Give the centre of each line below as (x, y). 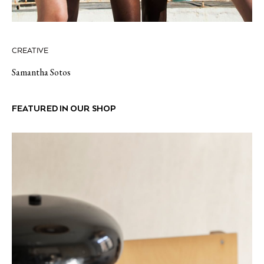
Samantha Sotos (41, 72)
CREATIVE (30, 51)
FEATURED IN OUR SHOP (64, 109)
